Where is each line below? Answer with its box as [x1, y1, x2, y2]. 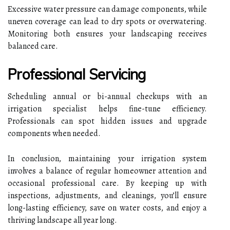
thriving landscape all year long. [8, 214, 117, 226]
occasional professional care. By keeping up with [8, 177, 207, 189]
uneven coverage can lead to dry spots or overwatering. [8, 15, 207, 27]
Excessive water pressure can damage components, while [8, 3, 207, 15]
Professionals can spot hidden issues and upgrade [8, 115, 207, 127]
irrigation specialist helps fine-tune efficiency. [8, 103, 207, 114]
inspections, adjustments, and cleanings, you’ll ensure [8, 189, 207, 201]
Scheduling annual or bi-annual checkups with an [8, 90, 207, 102]
